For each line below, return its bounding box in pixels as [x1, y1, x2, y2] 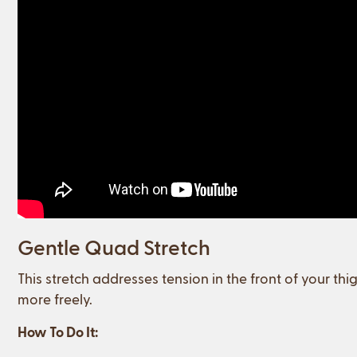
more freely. [18, 289, 92, 307]
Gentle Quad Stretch [18, 233, 210, 259]
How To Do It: [18, 322, 98, 339]
